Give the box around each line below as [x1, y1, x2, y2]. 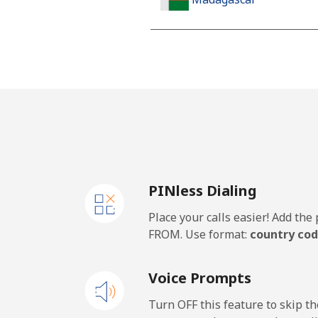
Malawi [192, 105, 231, 121]
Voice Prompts [148, 268, 251, 287]
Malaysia [192, 219, 240, 235]
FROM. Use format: [148, 226, 250, 242]
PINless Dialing [148, 181, 257, 200]
